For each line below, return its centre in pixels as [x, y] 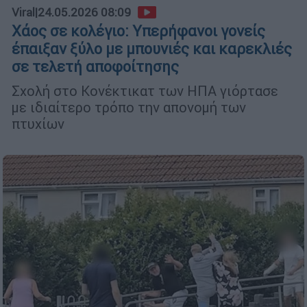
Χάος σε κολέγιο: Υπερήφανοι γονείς [138, 32]
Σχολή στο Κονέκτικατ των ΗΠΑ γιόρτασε [145, 91]
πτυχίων [38, 124]
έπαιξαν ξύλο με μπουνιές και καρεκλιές [152, 49]
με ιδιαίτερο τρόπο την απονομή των [129, 108]
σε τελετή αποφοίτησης [95, 67]
